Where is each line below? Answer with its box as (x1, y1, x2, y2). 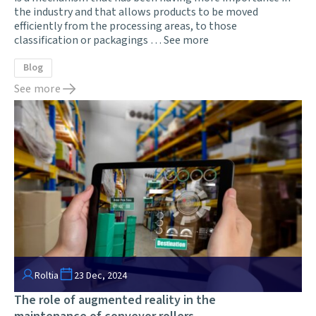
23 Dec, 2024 (74, 268, 127, 283)
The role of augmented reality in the (14, 291, 216, 309)
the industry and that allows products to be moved (14, 4, 258, 20)
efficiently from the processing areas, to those (14, 18, 237, 34)
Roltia (35, 268, 59, 283)
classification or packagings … (14, 32, 164, 48)
